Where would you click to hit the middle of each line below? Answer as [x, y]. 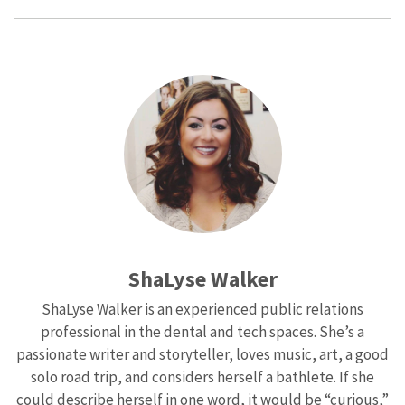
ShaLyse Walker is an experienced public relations [202, 309]
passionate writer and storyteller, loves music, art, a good [202, 354]
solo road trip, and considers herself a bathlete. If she [202, 377]
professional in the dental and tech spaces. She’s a [202, 332]
